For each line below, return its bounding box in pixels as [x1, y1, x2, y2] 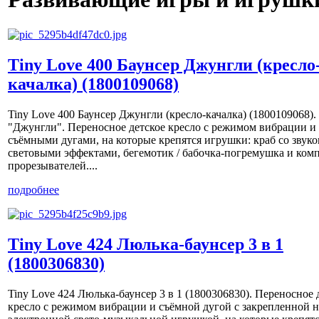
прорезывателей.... [8, 159, 98, 172]
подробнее [8, 183, 59, 196]
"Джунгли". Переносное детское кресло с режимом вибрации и [8, 120, 316, 133]
